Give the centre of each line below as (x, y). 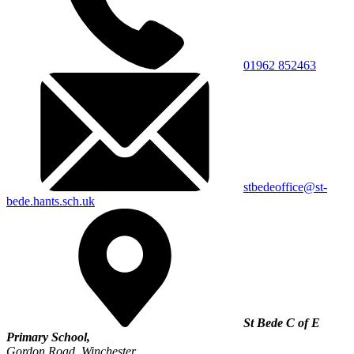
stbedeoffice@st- (285, 186)
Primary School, (48, 337)
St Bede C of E (282, 322)
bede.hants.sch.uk (51, 201)
